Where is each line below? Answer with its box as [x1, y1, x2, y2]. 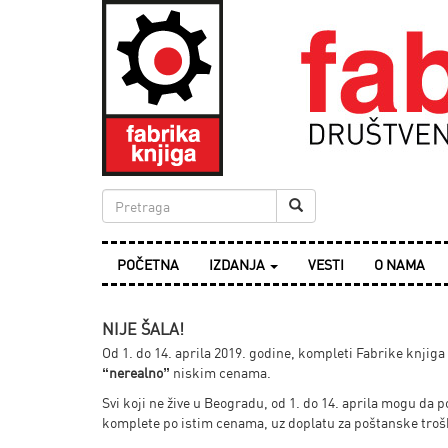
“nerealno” [102, 364, 170, 381]
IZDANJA [209, 256, 268, 273]
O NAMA [374, 256, 425, 273]
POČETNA [117, 256, 179, 273]
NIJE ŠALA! [102, 319, 184, 339]
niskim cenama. [170, 364, 271, 381]
